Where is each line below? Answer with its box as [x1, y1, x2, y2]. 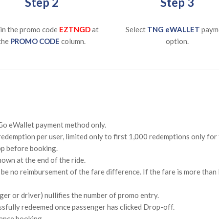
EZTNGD [59, 24, 91, 34]
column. [59, 36, 86, 45]
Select [125, 24, 147, 34]
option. [166, 36, 189, 45]
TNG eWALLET [147, 24, 201, 34]
